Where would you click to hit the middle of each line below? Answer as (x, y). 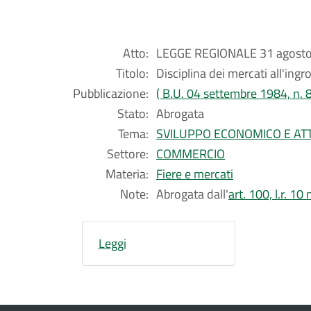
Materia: (127, 174)
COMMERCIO (191, 154)
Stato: (133, 114)
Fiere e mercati (195, 174)
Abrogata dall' (192, 194)
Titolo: (132, 73)
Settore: (128, 154)
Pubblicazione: (111, 93)
